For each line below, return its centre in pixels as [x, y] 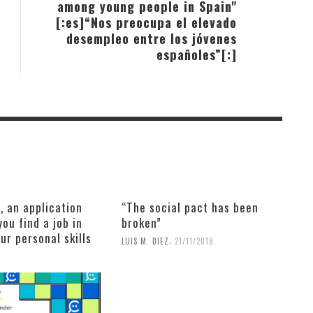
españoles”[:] [197, 54]
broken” [141, 223]
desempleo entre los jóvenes [152, 38]
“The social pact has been [190, 208]
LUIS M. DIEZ [145, 241]
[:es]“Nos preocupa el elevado [146, 22]
